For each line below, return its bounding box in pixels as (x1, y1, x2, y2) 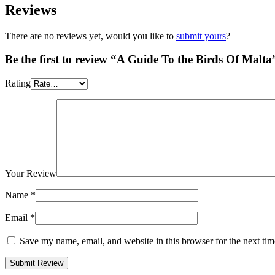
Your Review (5, 168, 56, 179)
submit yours (176, 30, 226, 41)
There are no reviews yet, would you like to (5, 30, 176, 41)
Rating (5, 77, 31, 88)
